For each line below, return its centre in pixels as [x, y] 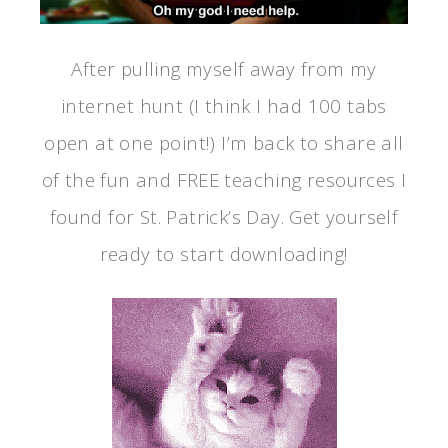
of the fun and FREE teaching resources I [224, 179]
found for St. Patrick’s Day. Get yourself [224, 216]
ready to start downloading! [224, 253]
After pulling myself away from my [224, 68]
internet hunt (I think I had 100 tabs [224, 105]
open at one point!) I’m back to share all [224, 142]
